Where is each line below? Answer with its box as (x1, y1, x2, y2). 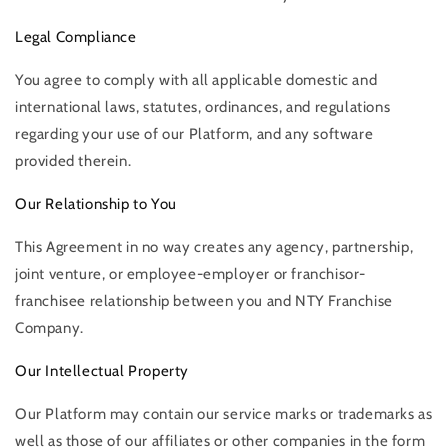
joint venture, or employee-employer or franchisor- (15, 265, 367, 284)
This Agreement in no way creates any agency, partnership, (15, 238, 414, 257)
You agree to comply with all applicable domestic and (15, 71, 378, 90)
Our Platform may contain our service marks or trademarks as (15, 405, 433, 424)
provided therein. (15, 152, 132, 171)
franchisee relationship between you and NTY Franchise (15, 292, 393, 311)
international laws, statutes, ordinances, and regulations (15, 98, 391, 117)
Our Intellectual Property (15, 362, 189, 381)
